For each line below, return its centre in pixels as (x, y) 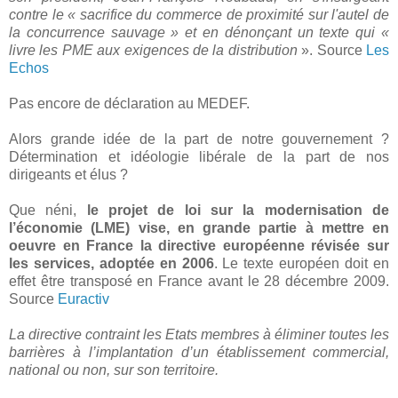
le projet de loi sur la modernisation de (238, 210)
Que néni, (48, 210)
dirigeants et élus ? (68, 175)
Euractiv (84, 299)
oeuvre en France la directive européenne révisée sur (199, 246)
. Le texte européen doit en (302, 263)
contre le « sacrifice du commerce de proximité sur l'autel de (199, 15)
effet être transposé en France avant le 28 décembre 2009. (199, 281)
